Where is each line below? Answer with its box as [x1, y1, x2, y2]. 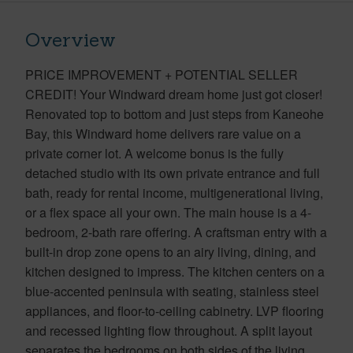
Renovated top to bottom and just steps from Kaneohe [25, 104, 324, 123]
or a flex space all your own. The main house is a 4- [25, 203, 311, 221]
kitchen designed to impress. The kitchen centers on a [25, 262, 325, 281]
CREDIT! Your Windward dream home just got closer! [25, 84, 322, 103]
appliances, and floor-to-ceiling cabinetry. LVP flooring [25, 301, 324, 320]
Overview [25, 27, 116, 52]
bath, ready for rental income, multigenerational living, [25, 183, 323, 202]
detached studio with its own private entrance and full [25, 163, 320, 182]
